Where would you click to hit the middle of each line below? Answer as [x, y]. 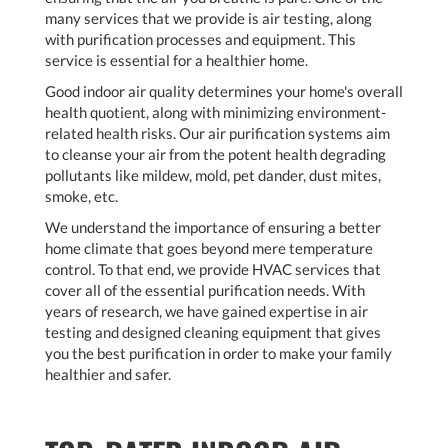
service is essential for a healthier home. [176, 60]
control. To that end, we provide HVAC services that [213, 269]
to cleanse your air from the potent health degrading [215, 154]
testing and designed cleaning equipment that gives [213, 332]
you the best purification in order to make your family [218, 353]
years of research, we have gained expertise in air [206, 311]
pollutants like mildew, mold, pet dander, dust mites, [213, 175]
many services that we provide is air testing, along [208, 18]
